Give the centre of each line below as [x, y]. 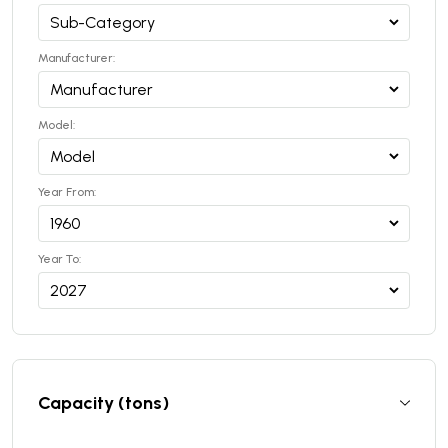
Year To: [59, 259]
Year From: [67, 192]
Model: [56, 125]
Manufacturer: [76, 58]
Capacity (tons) [103, 403]
